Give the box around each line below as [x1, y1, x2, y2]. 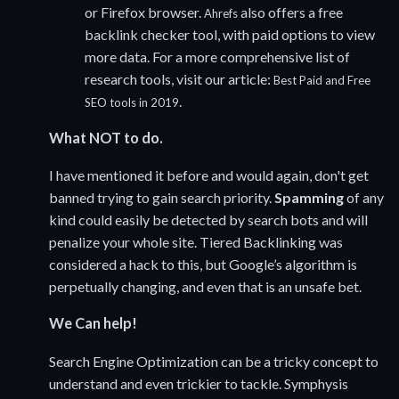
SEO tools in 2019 [85, 94, 179, 110]
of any [346, 189, 384, 207]
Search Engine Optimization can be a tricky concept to [49, 352, 379, 370]
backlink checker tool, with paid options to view [85, 25, 375, 43]
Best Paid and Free [273, 72, 370, 87]
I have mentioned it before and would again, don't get [49, 167, 369, 184]
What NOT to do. [49, 128, 163, 146]
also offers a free [238, 3, 343, 20]
